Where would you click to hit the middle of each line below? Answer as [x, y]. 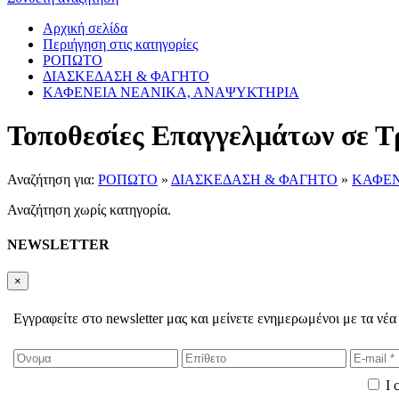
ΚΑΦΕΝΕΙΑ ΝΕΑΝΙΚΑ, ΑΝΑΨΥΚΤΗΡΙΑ [171, 92]
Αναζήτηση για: [53, 179]
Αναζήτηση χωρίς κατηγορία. [89, 209]
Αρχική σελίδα [85, 28]
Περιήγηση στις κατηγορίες [120, 44]
